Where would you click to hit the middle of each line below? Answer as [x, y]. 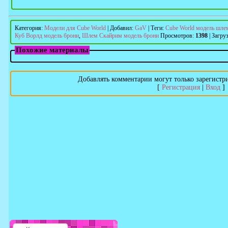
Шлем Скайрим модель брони [120, 36]
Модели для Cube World [75, 28]
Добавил [121, 28]
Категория [28, 28]
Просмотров [176, 36]
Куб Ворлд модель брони [47, 36]
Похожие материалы [52, 50]
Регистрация [181, 87]
